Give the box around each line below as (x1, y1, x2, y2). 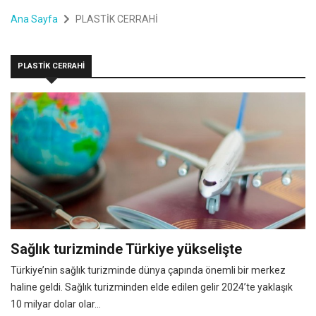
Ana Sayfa (11, 13, 58, 25)
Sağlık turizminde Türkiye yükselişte (11, 240, 242, 257)
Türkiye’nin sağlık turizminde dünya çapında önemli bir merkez (11, 264, 286, 276)
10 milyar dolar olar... (11, 298, 101, 310)
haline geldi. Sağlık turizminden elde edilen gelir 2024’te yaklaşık (11, 281, 293, 293)
